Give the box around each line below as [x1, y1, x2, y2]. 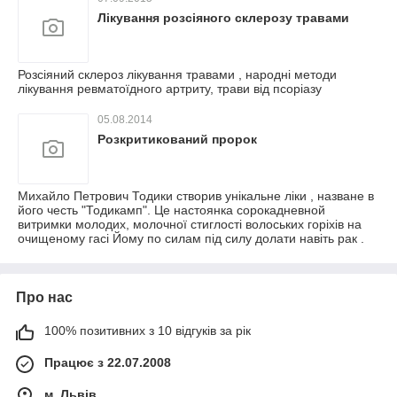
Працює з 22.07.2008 [44, 355, 171, 370]
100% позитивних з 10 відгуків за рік [44, 323, 251, 338]
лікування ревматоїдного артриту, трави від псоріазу [18, 82, 322, 96]
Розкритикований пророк [97, 132, 257, 146]
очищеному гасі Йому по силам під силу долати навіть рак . [18, 231, 364, 245]
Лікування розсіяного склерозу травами [97, 11, 349, 25]
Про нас [16, 290, 73, 305]
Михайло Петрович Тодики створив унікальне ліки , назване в [18, 189, 374, 203]
